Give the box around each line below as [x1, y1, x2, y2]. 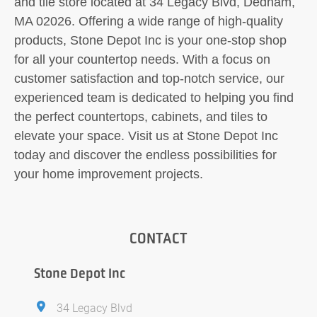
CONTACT [129, 228, 188, 248]
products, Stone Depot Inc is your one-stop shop [14, 33, 287, 47]
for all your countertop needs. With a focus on [14, 52, 270, 67]
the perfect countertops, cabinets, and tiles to [14, 109, 267, 124]
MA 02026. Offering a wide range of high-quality [14, 13, 283, 28]
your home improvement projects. [14, 166, 203, 181]
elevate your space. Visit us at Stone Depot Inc [14, 128, 278, 143]
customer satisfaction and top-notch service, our [14, 71, 284, 86]
